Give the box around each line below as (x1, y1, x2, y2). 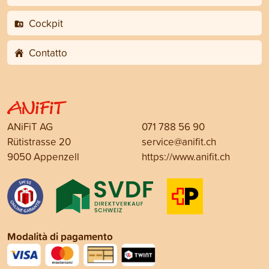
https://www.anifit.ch (142, 150, 230, 164)
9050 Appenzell (7, 150, 79, 164)
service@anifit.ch (142, 134, 216, 149)
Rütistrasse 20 (7, 134, 71, 149)
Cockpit (26, 16, 63, 31)
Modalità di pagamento (7, 229, 113, 244)
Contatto (26, 46, 67, 60)
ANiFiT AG (7, 119, 53, 134)
